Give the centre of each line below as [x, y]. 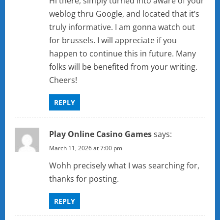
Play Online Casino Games [100, 134]
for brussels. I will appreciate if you [113, 41]
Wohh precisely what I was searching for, [124, 166]
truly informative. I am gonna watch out [122, 27]
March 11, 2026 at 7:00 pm [86, 148]
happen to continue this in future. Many [123, 54]
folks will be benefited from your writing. [123, 67]
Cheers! [63, 80]
